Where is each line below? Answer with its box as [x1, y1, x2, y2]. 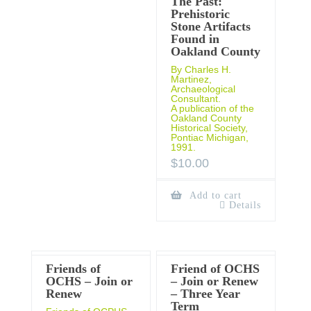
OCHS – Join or [46, 274, 133, 289]
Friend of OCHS [171, 262, 260, 276]
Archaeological [171, 83, 236, 95]
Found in [171, 32, 220, 47]
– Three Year [171, 287, 241, 301]
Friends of [46, 262, 101, 276]
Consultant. [171, 93, 221, 105]
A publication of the [171, 103, 255, 115]
